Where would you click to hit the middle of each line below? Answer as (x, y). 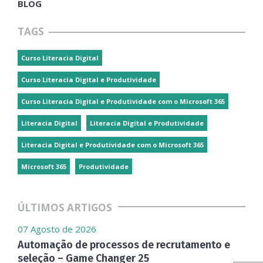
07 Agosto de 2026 (57, 229)
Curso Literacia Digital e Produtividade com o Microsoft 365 (123, 101)
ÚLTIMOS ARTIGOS (65, 208)
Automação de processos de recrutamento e (124, 245)
